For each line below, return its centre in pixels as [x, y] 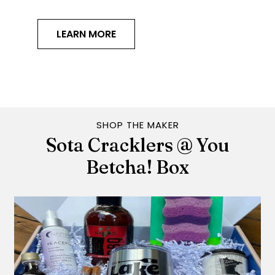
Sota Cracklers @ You [137, 145]
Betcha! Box [137, 167]
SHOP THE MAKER [137, 125]
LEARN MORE [86, 34]
